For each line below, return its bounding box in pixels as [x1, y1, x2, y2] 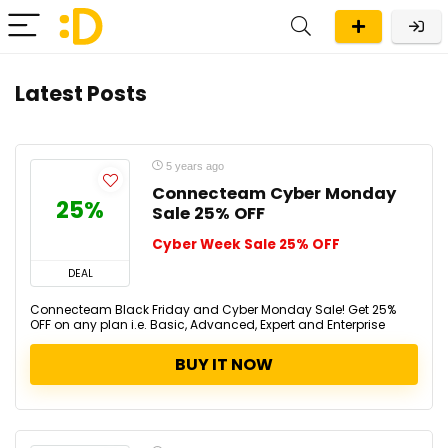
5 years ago [163, 160, 224, 172]
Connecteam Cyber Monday [152, 182, 396, 205]
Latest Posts [15, 79, 147, 108]
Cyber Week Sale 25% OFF [152, 235, 340, 254]
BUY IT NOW [175, 353, 273, 376]
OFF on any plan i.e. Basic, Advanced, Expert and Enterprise [30, 316, 385, 333]
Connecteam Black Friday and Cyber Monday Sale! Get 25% [30, 301, 396, 318]
